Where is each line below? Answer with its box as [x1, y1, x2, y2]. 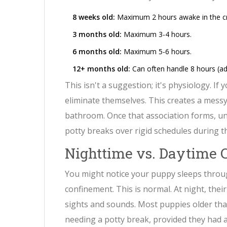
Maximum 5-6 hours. [122, 47, 192, 57]
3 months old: [72, 29, 122, 40]
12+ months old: [72, 64, 130, 74]
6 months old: [72, 47, 122, 57]
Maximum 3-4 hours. [122, 29, 192, 40]
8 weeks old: [72, 12, 115, 22]
